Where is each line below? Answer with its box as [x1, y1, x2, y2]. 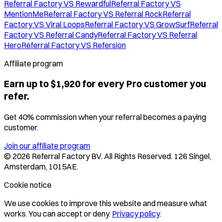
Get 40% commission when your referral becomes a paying [4, 112, 206, 122]
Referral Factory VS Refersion [21, 40, 126, 50]
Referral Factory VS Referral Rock [44, 8, 163, 19]
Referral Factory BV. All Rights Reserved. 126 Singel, [30, 151, 211, 162]
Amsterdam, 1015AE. [4, 162, 78, 172]
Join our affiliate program [4, 141, 90, 151]
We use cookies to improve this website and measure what [4, 198, 207, 209]
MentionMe [4, 8, 44, 19]
